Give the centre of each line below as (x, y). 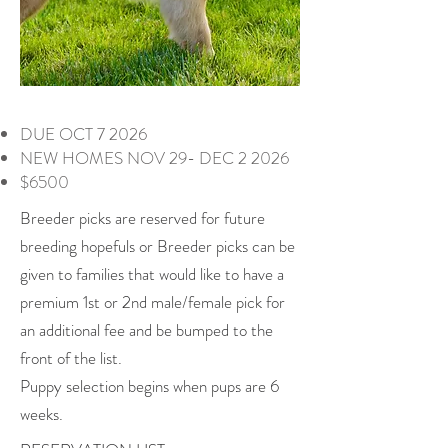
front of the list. (71, 358)
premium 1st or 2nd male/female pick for (152, 302)
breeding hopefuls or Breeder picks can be (157, 246)
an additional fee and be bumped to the (146, 330)
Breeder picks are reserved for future (142, 218)
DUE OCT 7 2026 (83, 134)
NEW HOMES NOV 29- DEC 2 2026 (154, 158)
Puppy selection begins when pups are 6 (149, 386)
